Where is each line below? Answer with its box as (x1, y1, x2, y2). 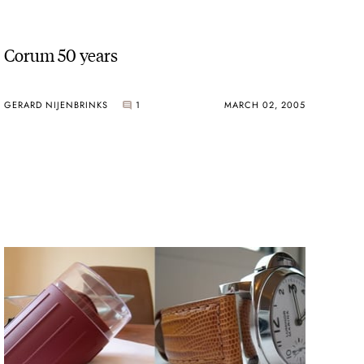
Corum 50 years (4, 42, 119, 66)
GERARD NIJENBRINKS (4, 97, 109, 111)
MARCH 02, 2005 (223, 97, 305, 111)
